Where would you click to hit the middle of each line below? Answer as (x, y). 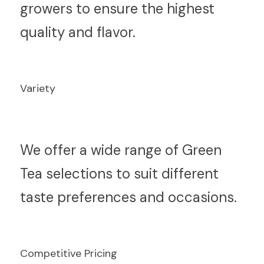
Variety (38, 88)
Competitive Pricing (69, 253)
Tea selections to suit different (119, 174)
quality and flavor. (78, 32)
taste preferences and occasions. (128, 197)
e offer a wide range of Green (127, 150)
